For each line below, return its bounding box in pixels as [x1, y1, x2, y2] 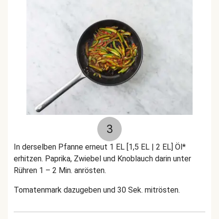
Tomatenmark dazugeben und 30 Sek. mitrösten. [14, 185, 180, 195]
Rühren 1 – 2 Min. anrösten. [14, 166, 106, 175]
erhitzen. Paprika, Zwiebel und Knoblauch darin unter [14, 154, 191, 163]
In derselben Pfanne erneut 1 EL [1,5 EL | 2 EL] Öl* [14, 142, 186, 152]
